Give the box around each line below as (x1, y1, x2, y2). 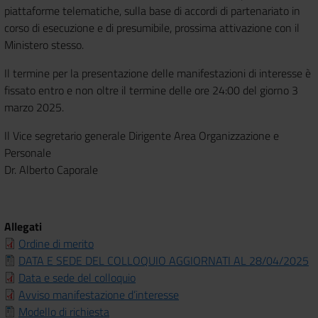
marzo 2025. (4, 98, 64, 116)
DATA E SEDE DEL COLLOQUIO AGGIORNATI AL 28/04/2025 (18, 251, 309, 269)
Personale (4, 143, 51, 161)
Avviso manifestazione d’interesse (18, 285, 179, 303)
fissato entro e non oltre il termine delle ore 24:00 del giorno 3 (4, 81, 298, 99)
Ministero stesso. (4, 35, 87, 53)
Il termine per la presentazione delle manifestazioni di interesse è (4, 64, 311, 82)
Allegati (4, 217, 42, 235)
